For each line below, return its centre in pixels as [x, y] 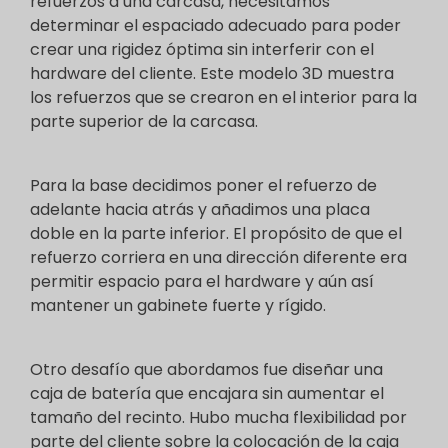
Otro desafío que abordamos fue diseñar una [206, 369]
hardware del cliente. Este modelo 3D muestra [212, 73]
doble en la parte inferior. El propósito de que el [216, 233]
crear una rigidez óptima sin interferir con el [202, 49]
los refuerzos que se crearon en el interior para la [223, 97]
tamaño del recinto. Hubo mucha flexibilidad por [218, 417]
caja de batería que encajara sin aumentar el [207, 393]
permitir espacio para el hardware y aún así [202, 281]
